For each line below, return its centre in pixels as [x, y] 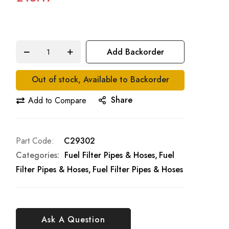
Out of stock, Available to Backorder [100, 80]
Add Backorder [135, 52]
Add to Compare [57, 100]
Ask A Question [73, 219]
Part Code [34, 141]
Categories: [38, 155]
